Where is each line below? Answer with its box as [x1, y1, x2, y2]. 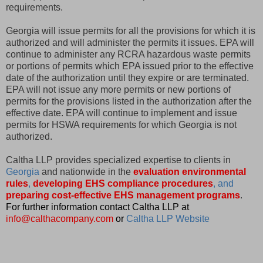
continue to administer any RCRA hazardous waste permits [6, 49, 251, 59]
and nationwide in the [39, 166, 133, 177]
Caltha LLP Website [126, 213, 210, 224]
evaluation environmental [133, 166, 246, 177]
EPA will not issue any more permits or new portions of [6, 84, 231, 95]
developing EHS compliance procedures [33, 178, 213, 188]
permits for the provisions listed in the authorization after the [6, 96, 252, 106]
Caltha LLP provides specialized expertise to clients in [6, 154, 231, 165]
